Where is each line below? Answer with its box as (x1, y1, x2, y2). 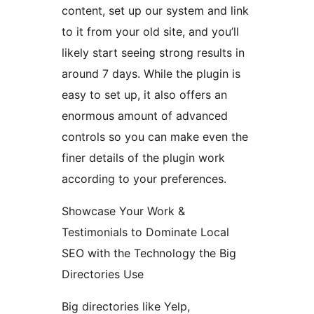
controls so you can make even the (62, 130, 248, 144)
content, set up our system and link (62, 4, 249, 18)
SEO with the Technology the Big (62, 246, 236, 261)
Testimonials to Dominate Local (62, 225, 229, 240)
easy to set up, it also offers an (62, 88, 227, 102)
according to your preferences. (62, 172, 226, 186)
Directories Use (62, 267, 144, 282)
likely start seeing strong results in (62, 46, 245, 60)
